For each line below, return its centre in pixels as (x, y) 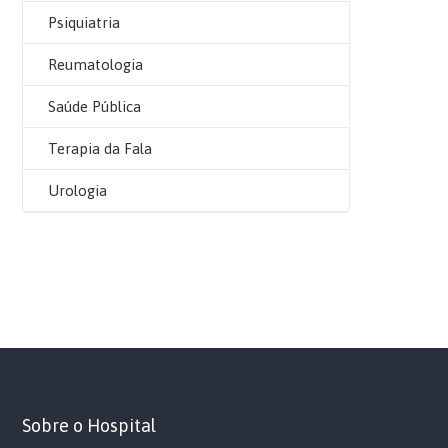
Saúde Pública (94, 106)
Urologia (77, 190)
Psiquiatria (84, 22)
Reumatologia (95, 64)
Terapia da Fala (100, 148)
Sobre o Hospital (89, 425)
